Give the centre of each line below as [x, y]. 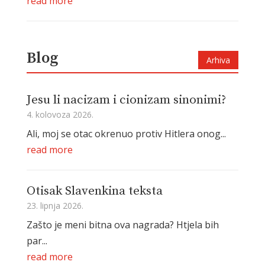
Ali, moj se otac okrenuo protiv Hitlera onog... [126, 133]
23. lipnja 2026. [55, 205]
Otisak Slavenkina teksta [94, 191]
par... [37, 240]
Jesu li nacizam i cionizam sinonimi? [126, 100]
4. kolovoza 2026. [60, 114]
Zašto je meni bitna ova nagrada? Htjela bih [122, 224]
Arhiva [219, 60]
